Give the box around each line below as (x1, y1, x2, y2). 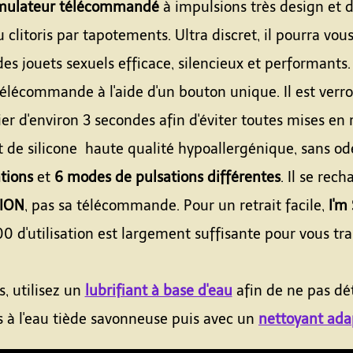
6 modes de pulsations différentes (54, 169, 281, 186)
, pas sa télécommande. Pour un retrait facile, (24, 197, 329, 214)
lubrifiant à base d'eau (84, 282, 232, 299)
